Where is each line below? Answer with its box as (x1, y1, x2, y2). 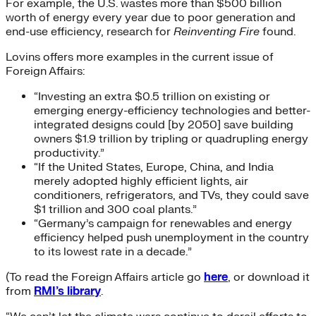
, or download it (228, 269, 310, 284)
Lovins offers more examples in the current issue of (6, 49, 274, 64)
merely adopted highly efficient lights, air (34, 174, 248, 188)
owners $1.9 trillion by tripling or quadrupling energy (34, 131, 308, 146)
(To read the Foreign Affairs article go (6, 269, 204, 284)
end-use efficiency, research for (6, 24, 174, 39)
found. (260, 24, 296, 39)
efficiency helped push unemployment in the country (34, 230, 309, 245)
